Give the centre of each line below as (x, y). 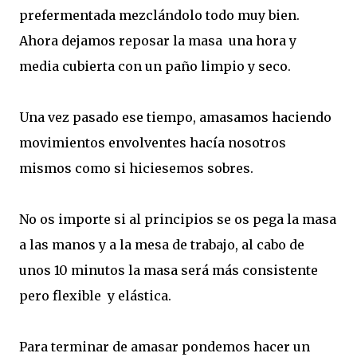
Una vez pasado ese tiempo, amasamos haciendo (175, 117)
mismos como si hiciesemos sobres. (136, 168)
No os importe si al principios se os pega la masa (178, 219)
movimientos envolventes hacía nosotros (153, 143)
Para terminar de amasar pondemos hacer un (165, 347)
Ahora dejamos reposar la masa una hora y (158, 41)
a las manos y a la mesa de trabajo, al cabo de (162, 245)
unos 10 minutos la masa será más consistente (169, 270)
